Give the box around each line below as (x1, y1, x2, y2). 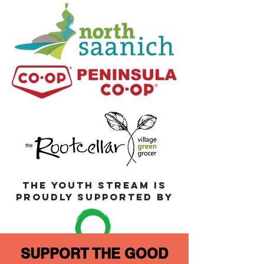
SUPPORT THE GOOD (21, 245, 168, 262)
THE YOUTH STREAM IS (22, 179, 167, 191)
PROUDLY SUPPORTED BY (15, 191, 173, 203)
